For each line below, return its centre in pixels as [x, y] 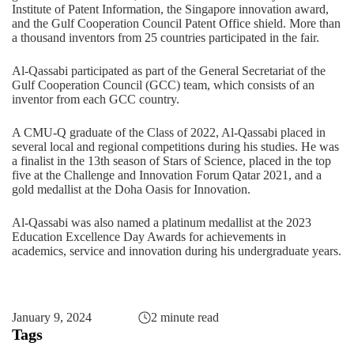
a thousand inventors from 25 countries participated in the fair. [166, 38]
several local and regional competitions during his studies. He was [175, 147]
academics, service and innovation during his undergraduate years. [177, 251]
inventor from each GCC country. [96, 100]
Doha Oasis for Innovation [181, 190]
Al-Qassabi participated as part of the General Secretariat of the [169, 71]
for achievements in [237, 237]
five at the [38, 175]
